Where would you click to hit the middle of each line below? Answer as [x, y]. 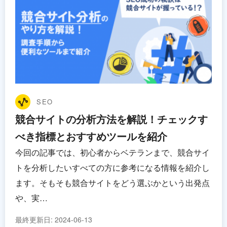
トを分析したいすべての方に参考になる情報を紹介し [112, 167]
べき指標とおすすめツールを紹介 [91, 136]
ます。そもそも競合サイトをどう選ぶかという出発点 [112, 182]
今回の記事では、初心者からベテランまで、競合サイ [112, 152]
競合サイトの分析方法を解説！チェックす [111, 119]
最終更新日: [35, 219]
